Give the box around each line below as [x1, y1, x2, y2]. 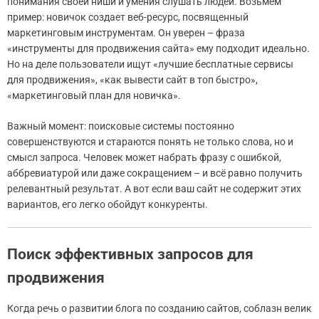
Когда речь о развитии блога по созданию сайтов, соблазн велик [7, 303, 312, 315]
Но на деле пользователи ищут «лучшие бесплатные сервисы [7, 58, 293, 70]
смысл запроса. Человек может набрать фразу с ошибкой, [7, 152, 281, 164]
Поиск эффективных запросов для [7, 246, 253, 263]
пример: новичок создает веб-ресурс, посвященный [7, 11, 249, 23]
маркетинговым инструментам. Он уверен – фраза [7, 27, 245, 39]
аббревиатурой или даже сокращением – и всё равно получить [7, 167, 303, 179]
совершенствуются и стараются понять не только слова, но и [7, 136, 293, 148]
